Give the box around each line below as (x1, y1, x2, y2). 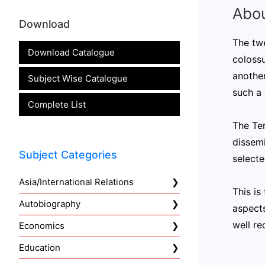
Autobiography (19, 198, 80, 210)
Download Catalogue (28, 46, 115, 58)
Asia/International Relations (19, 176, 134, 188)
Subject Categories (19, 148, 117, 161)
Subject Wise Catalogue (28, 72, 128, 84)
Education (19, 242, 60, 254)
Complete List (28, 98, 86, 110)
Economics (19, 220, 64, 232)
